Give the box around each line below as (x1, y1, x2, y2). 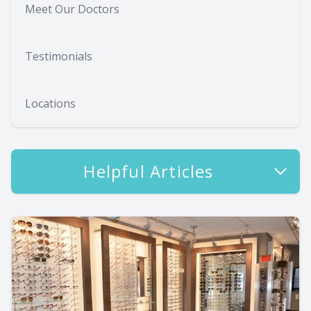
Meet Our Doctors (25, 1, 119, 17)
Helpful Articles (83, 160, 214, 183)
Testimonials (25, 49, 92, 64)
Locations (25, 96, 76, 111)
